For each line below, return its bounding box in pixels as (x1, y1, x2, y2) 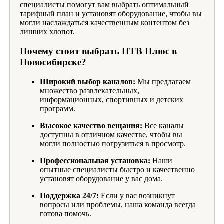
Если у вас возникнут (99, 191, 175, 200)
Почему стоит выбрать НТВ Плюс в (20, 46, 177, 57)
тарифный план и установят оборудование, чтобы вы (20, 9, 202, 18)
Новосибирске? (20, 57, 86, 68)
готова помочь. (40, 209, 91, 218)
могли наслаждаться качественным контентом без (20, 18, 189, 27)
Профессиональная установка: (40, 156, 150, 165)
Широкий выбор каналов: (40, 77, 135, 86)
